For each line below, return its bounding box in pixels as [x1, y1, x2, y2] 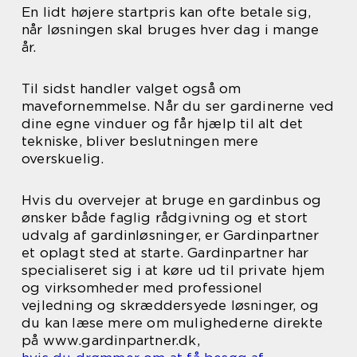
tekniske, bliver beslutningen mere [22, 133, 258, 150]
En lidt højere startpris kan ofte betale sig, [22, 4, 312, 21]
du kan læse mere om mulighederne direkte [22, 315, 324, 331]
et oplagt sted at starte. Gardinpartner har [22, 245, 309, 261]
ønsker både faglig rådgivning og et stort [22, 210, 308, 226]
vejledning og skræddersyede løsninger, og [22, 297, 320, 314]
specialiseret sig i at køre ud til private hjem [22, 262, 325, 279]
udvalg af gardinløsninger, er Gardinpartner [22, 227, 320, 244]
